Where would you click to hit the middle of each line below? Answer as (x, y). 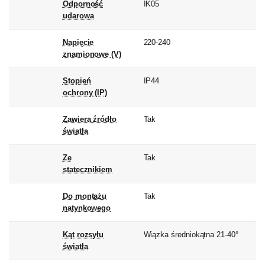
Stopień (77, 81)
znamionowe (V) (92, 54)
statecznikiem (88, 170)
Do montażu (85, 196)
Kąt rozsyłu (83, 235)
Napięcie (78, 43)
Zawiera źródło (89, 119)
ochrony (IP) (85, 93)
